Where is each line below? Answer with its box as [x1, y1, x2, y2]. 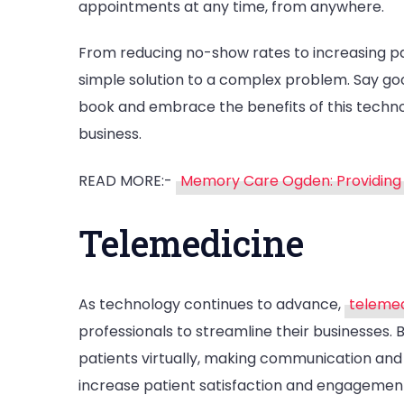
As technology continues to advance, [78, 294, 344, 316]
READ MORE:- [78, 170, 176, 191]
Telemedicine [78, 219, 304, 268]
